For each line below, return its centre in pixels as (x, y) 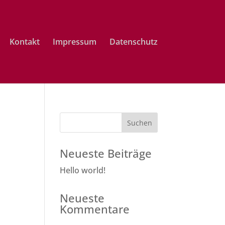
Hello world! (83, 170)
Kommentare (95, 209)
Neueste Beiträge (106, 153)
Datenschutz (133, 42)
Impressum (74, 42)
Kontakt (24, 42)
